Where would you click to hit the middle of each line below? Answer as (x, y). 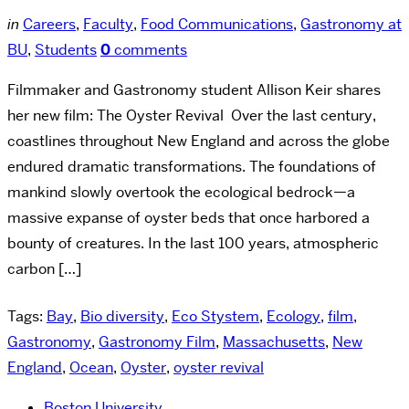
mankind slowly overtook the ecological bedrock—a (181, 192)
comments (149, 49)
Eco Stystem (215, 316)
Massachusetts (274, 341)
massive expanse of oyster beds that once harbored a (189, 217)
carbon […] (44, 268)
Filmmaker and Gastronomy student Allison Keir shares (194, 89)
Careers (49, 24)
